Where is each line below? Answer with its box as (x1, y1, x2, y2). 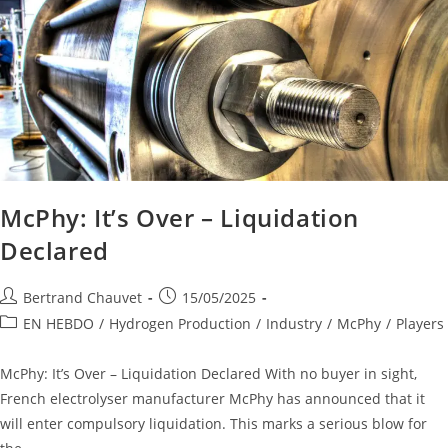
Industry (266, 313, 322, 333)
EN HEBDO (23, 313, 94, 333)
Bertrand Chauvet (23, 287, 142, 307)
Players (396, 313, 444, 333)
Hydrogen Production (109, 313, 251, 333)
